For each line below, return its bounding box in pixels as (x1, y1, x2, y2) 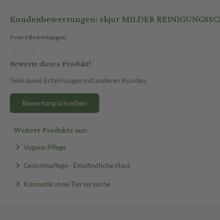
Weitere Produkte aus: (14, 123, 87, 137)
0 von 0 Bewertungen (10, 32, 66, 44)
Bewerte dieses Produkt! (10, 56, 91, 71)
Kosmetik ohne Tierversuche (23, 179, 110, 188)
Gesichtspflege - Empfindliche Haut (23, 161, 130, 169)
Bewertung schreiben (22, 98, 87, 107)
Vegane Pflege (23, 142, 66, 151)
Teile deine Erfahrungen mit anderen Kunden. (10, 76, 147, 84)
